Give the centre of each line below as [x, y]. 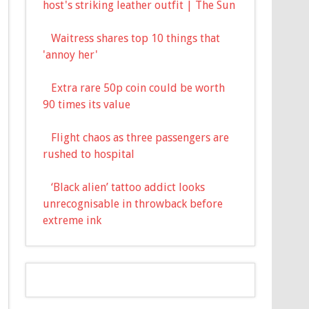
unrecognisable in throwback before [133, 203]
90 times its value [87, 104]
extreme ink [72, 220]
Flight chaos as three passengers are [140, 137]
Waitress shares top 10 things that [136, 38]
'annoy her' [71, 54]
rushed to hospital [89, 154]
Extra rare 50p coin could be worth [138, 88]
